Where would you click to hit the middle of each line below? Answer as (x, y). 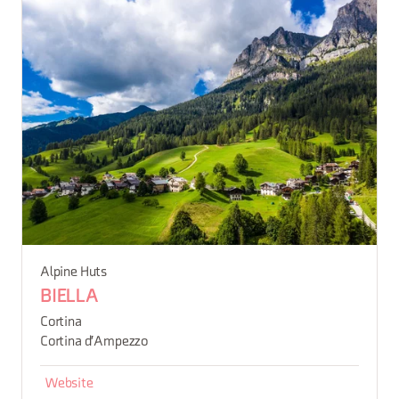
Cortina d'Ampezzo (94, 342)
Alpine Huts (74, 272)
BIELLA (69, 297)
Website (69, 383)
